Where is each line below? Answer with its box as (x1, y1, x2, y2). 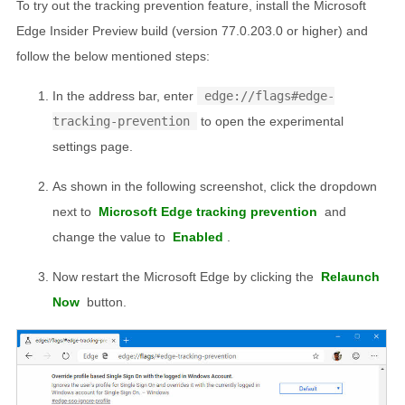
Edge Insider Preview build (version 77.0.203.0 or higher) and (16, 24, 368, 39)
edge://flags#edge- (204, 89, 334, 104)
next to (52, 204, 95, 220)
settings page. (52, 139, 133, 155)
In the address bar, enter (52, 89, 197, 104)
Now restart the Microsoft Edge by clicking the (52, 269, 317, 285)
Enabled (173, 230, 223, 245)
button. (83, 295, 127, 310)
